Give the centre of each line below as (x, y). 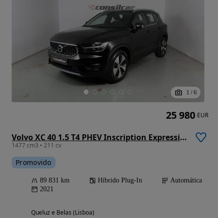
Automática (186, 181)
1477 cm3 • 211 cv (36, 145)
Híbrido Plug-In (120, 181)
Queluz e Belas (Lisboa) (63, 213)
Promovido (34, 163)
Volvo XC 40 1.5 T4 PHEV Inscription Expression (183, 137)
